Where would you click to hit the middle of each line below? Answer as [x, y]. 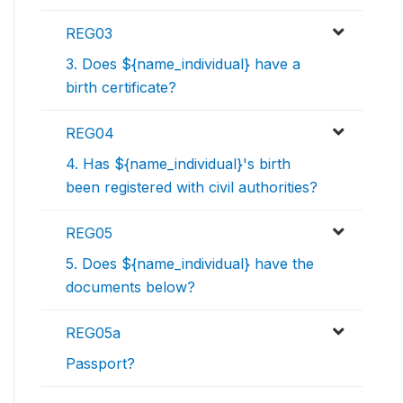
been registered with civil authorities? [192, 188]
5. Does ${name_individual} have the [190, 264]
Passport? [100, 364]
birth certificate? [121, 88]
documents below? [130, 287]
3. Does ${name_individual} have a [183, 64]
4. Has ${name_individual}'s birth [178, 164]
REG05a [93, 333]
